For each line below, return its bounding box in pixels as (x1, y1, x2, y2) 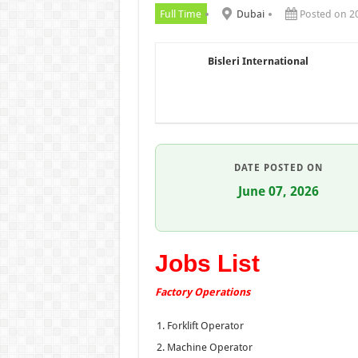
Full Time (160, 7, 201, 20)
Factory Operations (154, 285, 250, 298)
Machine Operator (166, 340, 253, 353)
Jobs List (154, 249, 260, 276)
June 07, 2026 (238, 183, 319, 199)
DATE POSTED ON (234, 161, 323, 173)
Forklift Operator (166, 319, 244, 332)
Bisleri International (207, 54, 308, 67)
